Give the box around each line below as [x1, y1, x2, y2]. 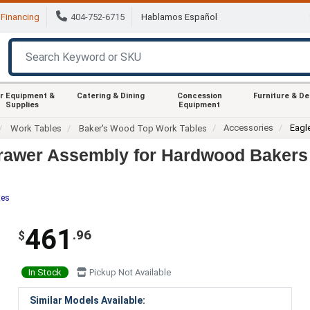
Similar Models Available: [29, 294, 145, 306]
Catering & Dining [77, 91, 145, 100]
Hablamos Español [141, 12, 217, 23]
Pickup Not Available [86, 266, 171, 277]
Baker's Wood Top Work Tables [79, 122, 208, 134]
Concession [176, 91, 222, 100]
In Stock [28, 266, 62, 277]
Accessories [224, 122, 274, 133]
